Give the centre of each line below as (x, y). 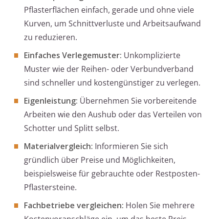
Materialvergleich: (58, 146)
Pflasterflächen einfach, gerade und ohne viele (109, 10)
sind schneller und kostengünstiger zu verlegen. (112, 83)
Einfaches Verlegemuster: (73, 55)
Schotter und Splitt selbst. (72, 128)
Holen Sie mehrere (159, 206)
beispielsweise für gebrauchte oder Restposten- (112, 174)
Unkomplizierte (151, 55)
